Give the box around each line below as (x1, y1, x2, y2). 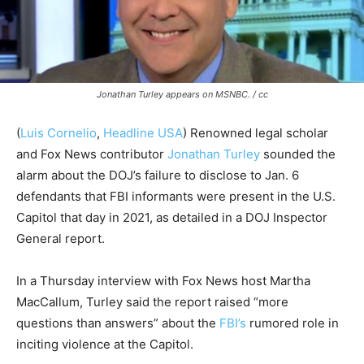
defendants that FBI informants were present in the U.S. (16, 188, 336, 205)
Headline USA (103, 125, 183, 141)
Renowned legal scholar (190, 125, 328, 141)
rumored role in (246, 315, 339, 331)
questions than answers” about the (16, 315, 219, 331)
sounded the (260, 146, 336, 162)
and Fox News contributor (16, 146, 167, 162)
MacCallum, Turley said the (16, 294, 175, 310)
